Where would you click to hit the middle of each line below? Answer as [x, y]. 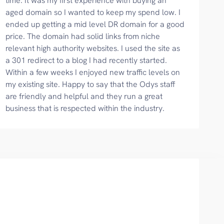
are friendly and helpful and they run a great [84, 96]
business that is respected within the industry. [85, 108]
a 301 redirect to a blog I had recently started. [86, 60]
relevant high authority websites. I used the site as [93, 48]
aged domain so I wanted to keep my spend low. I [93, 12]
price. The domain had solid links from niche [83, 36]
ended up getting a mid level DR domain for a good [95, 24]
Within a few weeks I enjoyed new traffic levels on [93, 72]
